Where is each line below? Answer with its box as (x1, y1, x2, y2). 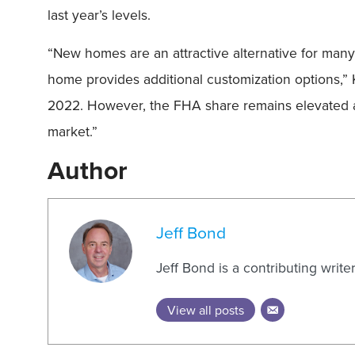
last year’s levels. (48, 5, 151, 25)
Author (48, 151, 128, 189)
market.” (48, 120, 97, 141)
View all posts (167, 301, 245, 319)
